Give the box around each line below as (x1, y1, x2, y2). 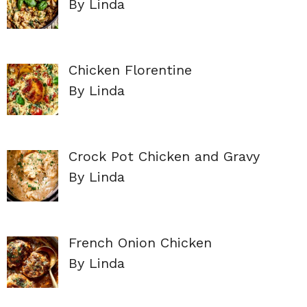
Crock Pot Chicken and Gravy (69, 147, 260, 164)
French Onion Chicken (69, 234, 212, 251)
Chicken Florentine (69, 61, 192, 78)
